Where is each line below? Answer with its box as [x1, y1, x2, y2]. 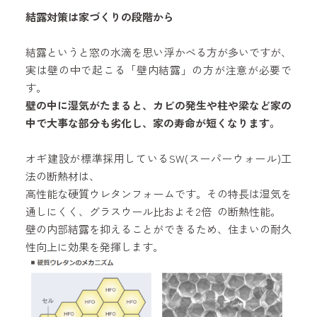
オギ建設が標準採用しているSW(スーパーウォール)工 [25, 150, 292, 166]
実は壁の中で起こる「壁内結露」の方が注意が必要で [25, 62, 292, 77]
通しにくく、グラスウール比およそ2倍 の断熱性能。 [25, 203, 281, 219]
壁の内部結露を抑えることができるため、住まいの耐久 [25, 221, 292, 236]
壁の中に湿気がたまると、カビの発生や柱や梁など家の [25, 97, 292, 113]
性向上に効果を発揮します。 [25, 238, 163, 254]
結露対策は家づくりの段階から [25, 8, 174, 24]
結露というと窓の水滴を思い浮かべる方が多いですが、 [25, 44, 292, 59]
